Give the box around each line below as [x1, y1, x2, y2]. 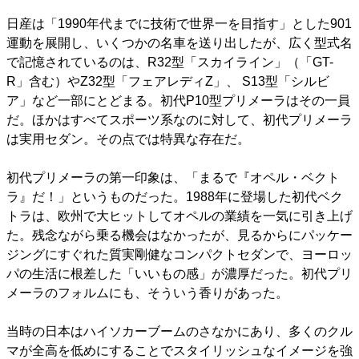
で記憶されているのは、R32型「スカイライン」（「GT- [6, 54, 333, 69]
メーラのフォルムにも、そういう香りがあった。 [6, 285, 288, 300]
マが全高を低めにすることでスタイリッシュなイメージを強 [6, 343, 353, 357]
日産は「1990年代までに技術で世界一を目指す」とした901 [6, 16, 352, 30]
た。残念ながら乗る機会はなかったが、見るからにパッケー [6, 228, 353, 242]
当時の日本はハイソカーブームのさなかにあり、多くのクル [6, 324, 353, 338]
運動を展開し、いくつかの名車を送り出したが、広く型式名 [6, 35, 353, 50]
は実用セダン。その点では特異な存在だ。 [6, 131, 250, 146]
